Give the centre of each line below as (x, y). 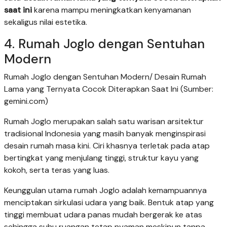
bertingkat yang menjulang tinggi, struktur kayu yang (101, 158)
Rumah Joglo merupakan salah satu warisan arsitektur (104, 121)
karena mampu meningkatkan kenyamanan (111, 10)
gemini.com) (26, 101)
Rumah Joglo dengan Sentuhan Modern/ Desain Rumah (105, 77)
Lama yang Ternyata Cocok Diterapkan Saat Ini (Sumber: (109, 89)
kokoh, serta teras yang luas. (57, 170)
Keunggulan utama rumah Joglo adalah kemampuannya (105, 190)
